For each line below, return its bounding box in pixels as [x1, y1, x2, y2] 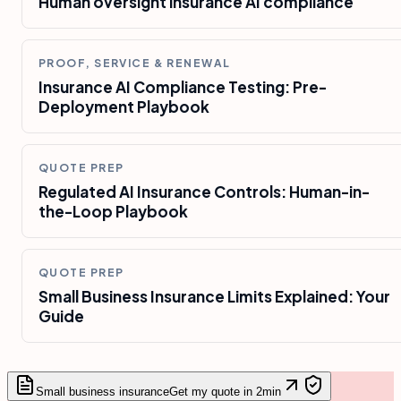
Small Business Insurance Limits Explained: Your [38, 286, 390, 307]
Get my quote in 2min [169, 385, 281, 399]
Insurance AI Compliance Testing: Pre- [38, 77, 327, 98]
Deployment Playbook [38, 97, 209, 117]
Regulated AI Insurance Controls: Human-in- [38, 182, 370, 202]
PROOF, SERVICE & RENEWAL [38, 56, 231, 71]
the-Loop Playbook [38, 201, 188, 222]
